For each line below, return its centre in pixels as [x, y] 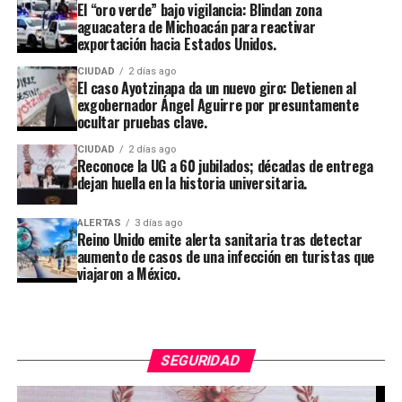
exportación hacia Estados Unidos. [177, 44]
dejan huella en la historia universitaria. [192, 183]
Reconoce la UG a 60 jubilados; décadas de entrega [225, 166]
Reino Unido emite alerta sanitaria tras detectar [219, 239]
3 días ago [158, 223]
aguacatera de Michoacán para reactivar [196, 26]
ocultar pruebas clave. [142, 122]
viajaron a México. [128, 273]
